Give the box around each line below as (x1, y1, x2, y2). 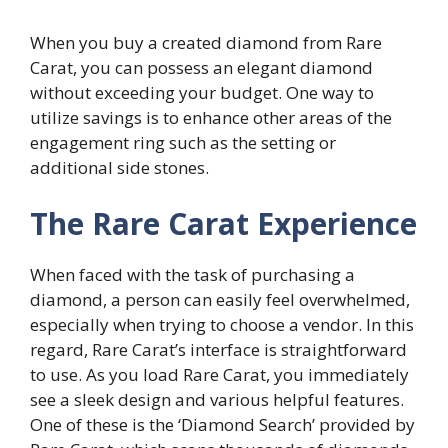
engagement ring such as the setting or (30, 131, 336, 155)
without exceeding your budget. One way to (30, 81, 374, 105)
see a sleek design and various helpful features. (30, 387, 404, 411)
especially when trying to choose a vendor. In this (30, 312, 414, 336)
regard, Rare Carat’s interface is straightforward (30, 337, 407, 361)
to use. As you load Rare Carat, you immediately (30, 362, 409, 386)
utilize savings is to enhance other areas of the (30, 106, 392, 130)
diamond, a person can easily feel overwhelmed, (30, 287, 410, 311)
